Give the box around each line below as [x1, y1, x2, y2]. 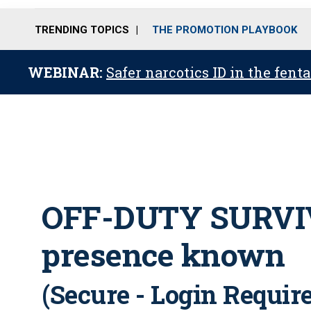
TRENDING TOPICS [35, 23, 129, 36]
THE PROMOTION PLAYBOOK [152, 23, 297, 36]
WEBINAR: [28, 63, 106, 81]
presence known [42, 234, 285, 275]
